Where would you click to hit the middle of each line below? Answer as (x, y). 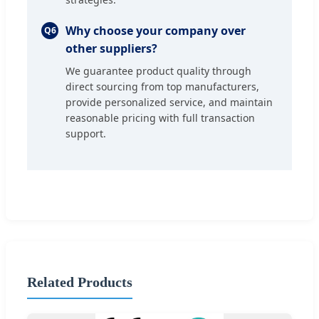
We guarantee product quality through (158, 70)
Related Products (80, 282)
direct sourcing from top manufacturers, (162, 86)
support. (86, 133)
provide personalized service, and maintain (169, 102)
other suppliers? (111, 48)
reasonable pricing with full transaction (160, 117)
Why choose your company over (156, 30)
